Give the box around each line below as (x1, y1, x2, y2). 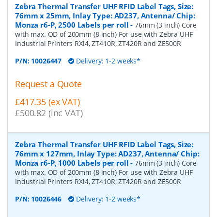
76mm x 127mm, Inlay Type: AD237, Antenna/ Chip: (15, 149, 200, 159)
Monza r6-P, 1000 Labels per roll (15, 158, 129, 168)
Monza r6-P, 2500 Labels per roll (15, 20, 129, 30)
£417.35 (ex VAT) (15, 96, 80, 108)
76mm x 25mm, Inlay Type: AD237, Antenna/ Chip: (15, 11, 195, 21)
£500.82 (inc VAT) (15, 107, 83, 119)
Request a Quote (15, 78, 82, 90)
